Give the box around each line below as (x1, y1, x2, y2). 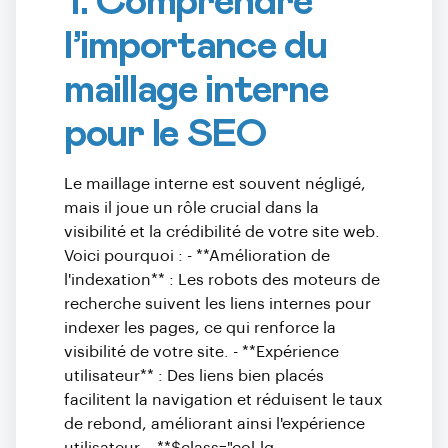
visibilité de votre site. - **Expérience (64, 344, 339, 360)
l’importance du (64, 26, 327, 66)
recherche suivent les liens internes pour (64, 296, 371, 312)
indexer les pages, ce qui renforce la (64, 320, 336, 336)
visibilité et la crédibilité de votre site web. (64, 224, 380, 240)
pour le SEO (64, 114, 267, 154)
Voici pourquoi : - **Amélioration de (64, 248, 330, 264)
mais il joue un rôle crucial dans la (64, 200, 319, 216)
